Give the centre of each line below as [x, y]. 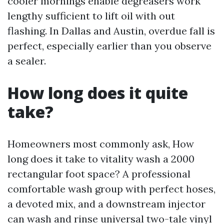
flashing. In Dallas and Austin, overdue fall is [111, 31]
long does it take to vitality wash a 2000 [101, 159]
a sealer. [27, 61]
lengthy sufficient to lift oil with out [91, 16]
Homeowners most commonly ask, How [101, 144]
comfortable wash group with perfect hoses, [111, 189]
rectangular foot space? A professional [99, 174]
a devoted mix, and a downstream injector [106, 204]
